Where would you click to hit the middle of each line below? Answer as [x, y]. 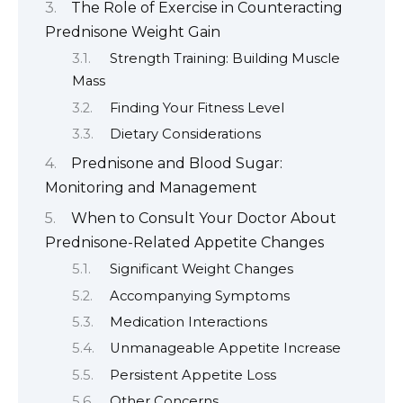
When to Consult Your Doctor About [204, 218]
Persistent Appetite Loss [193, 375]
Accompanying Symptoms [199, 296]
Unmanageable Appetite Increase [225, 349]
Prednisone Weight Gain [133, 31]
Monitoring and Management [151, 188]
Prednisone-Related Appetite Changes [184, 242]
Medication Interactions [188, 322]
